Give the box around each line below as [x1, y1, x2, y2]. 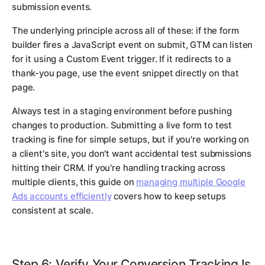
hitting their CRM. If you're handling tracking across [12, 162, 226, 174]
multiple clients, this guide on [12, 176, 137, 188]
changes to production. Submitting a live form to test [12, 119, 232, 131]
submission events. [12, 1, 92, 13]
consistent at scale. [12, 205, 93, 216]
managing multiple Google [136, 176, 245, 188]
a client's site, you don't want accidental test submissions [12, 148, 252, 160]
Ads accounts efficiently [12, 190, 112, 202]
